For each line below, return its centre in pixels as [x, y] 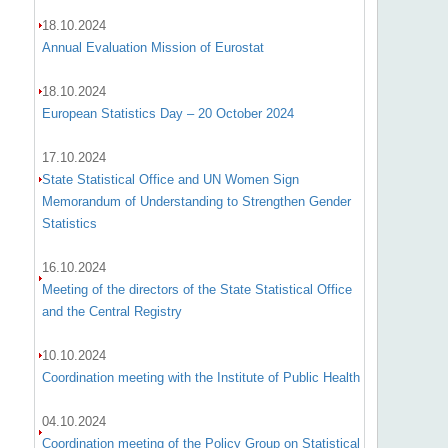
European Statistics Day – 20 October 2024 [167, 113]
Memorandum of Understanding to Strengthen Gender [196, 201]
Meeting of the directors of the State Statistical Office [196, 289]
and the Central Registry [111, 311]
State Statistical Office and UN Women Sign [170, 179]
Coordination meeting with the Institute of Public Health [200, 377]
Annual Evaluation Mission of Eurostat [152, 47]
